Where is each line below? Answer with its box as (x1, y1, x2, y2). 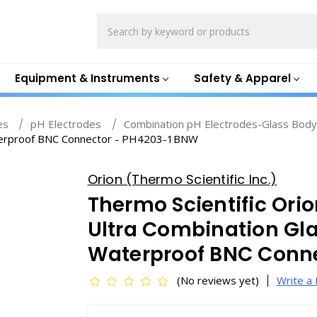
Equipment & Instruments (14, 70, 160, 86)
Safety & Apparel (193, 70, 291, 86)
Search (96, 13, 132, 28)
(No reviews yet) (176, 273, 259, 287)
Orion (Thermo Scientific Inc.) (87, 171, 277, 188)
